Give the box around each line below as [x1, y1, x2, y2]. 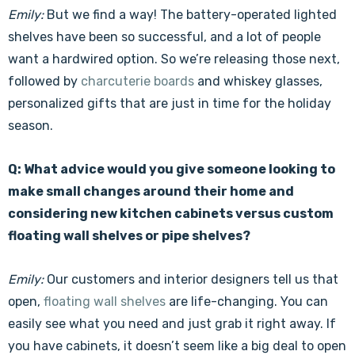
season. [8, 118, 53, 133]
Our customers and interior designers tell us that [44, 272, 338, 287]
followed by [8, 74, 81, 89]
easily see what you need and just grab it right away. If [8, 316, 336, 331]
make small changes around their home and [8, 184, 294, 199]
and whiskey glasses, [194, 74, 323, 89]
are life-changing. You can [166, 294, 328, 309]
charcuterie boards [81, 74, 194, 89]
